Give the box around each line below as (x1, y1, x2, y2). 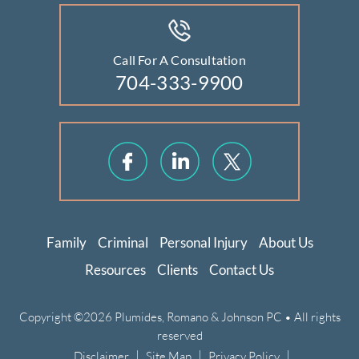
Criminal (97, 234, 148, 252)
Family (46, 234, 87, 252)
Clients (157, 261, 198, 279)
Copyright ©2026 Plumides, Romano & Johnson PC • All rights (18, 309, 341, 325)
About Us (258, 234, 313, 252)
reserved (156, 328, 203, 343)
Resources (85, 261, 146, 279)
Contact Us (209, 261, 274, 279)
